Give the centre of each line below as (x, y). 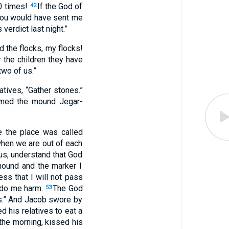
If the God (55, 6)
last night (46, 29)
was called (61, 132)
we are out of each (48, 143)
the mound (35, 101)
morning (26, 222)
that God (67, 155)
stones (65, 90)
